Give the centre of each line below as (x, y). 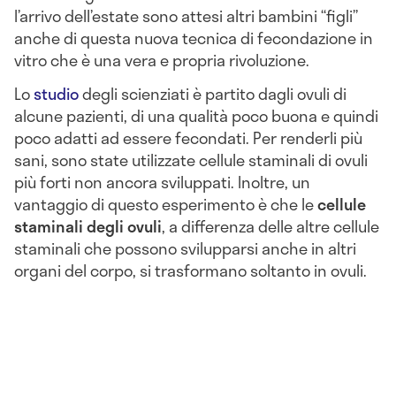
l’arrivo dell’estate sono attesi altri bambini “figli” (186, 16)
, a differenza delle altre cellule (270, 227)
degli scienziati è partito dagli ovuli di (213, 94)
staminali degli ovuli (88, 227)
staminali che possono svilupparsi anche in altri (185, 249)
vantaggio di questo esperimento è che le (166, 205)
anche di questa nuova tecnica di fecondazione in (194, 38)
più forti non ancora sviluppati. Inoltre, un (162, 183)
